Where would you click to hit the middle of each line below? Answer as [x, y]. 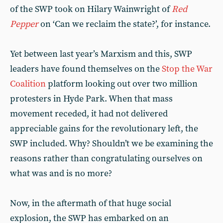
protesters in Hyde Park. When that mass [91, 99]
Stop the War [187, 69]
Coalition [28, 84]
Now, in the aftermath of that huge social [91, 203]
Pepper [24, 24]
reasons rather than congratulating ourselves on [106, 159]
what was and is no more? [61, 173]
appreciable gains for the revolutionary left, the [104, 129]
